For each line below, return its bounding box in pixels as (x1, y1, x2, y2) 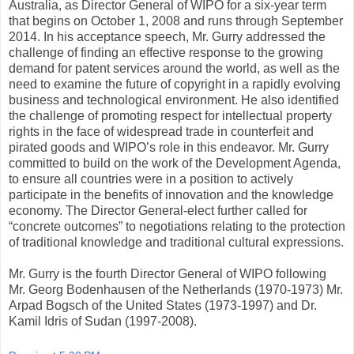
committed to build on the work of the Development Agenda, (9, 156, 341, 171)
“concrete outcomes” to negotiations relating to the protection (9, 220, 345, 234)
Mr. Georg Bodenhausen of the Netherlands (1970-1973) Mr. (9, 283, 343, 297)
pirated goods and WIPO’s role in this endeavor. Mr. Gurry (9, 141, 329, 155)
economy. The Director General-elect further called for (9, 204, 307, 218)
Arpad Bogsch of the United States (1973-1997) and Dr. (9, 299, 317, 313)
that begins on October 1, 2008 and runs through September (9, 14, 343, 28)
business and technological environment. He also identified (9, 93, 339, 107)
